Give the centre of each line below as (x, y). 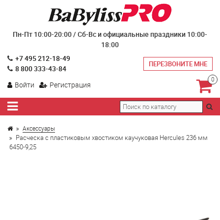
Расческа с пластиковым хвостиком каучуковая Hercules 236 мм (112, 137)
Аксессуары (39, 128)
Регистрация (70, 84)
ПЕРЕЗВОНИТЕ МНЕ (178, 64)
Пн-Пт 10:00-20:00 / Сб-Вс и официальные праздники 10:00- (110, 34)
